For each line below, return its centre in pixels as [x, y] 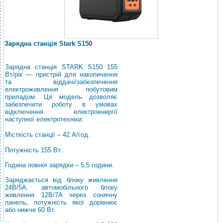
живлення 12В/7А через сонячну [61, 195]
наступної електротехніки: [44, 119]
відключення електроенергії [61, 112]
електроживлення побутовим [61, 89]
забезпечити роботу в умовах [61, 104]
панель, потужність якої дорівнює [61, 202]
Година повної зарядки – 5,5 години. [60, 165]
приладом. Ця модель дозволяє [61, 97]
